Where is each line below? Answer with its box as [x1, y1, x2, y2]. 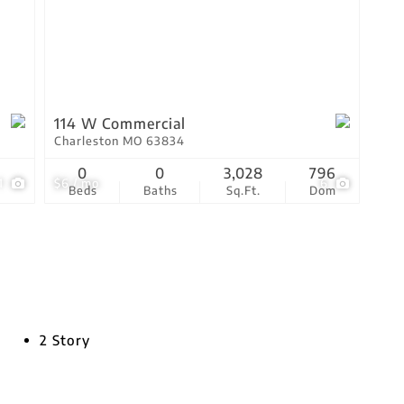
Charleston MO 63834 [54, 133, 185, 148]
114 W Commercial [54, 115, 186, 133]
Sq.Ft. [225, 183, 261, 197]
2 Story [40, 332, 90, 348]
